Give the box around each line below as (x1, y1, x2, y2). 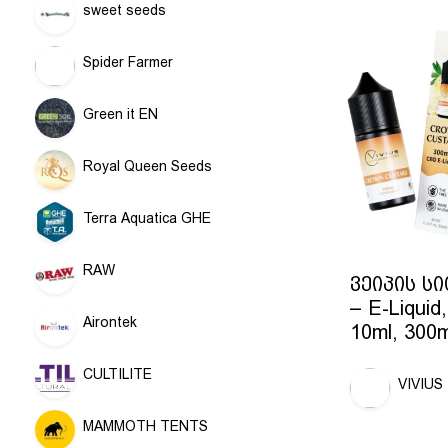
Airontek (83, 314, 137, 330)
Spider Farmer (83, 54, 173, 70)
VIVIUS (398, 376, 443, 393)
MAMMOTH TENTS (83, 418, 208, 434)
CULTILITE (83, 366, 152, 382)
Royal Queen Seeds (83, 158, 212, 174)
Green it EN (83, 106, 158, 122)
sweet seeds (83, 2, 166, 18)
